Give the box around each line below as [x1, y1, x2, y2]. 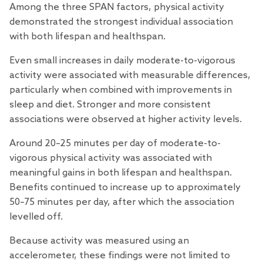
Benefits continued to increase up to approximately [9, 182, 241, 194]
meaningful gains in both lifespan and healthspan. [9, 167, 232, 179]
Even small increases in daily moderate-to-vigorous [9, 55, 235, 67]
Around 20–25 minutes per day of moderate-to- [9, 138, 221, 150]
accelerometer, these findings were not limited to [9, 250, 230, 262]
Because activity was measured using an [9, 235, 189, 247]
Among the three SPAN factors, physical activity [9, 2, 224, 14]
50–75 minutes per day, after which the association [9, 197, 234, 208]
